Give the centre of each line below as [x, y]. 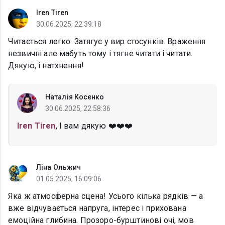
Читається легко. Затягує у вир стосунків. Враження [107, 42]
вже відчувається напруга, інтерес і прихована [97, 208]
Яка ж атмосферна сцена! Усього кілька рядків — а [106, 196]
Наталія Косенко [75, 97]
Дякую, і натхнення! [46, 66]
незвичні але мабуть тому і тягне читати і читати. [100, 54]
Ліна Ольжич [59, 167]
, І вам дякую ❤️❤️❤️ [94, 126]
